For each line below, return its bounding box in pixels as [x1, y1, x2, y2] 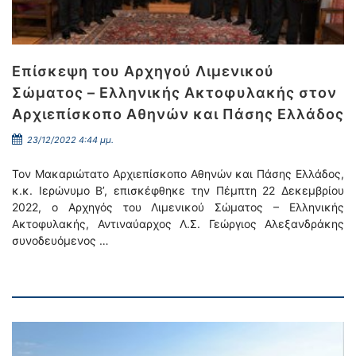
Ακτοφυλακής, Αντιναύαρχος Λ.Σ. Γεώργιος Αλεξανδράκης [12, 217, 344, 230]
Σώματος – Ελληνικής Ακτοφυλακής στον [12, 84, 337, 101]
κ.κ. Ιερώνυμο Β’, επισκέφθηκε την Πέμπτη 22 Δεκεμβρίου [12, 184, 344, 197]
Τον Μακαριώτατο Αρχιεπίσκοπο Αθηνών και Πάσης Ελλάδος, [12, 167, 344, 180]
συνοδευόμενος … [12, 234, 109, 247]
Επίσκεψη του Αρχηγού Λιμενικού [12, 63, 274, 79]
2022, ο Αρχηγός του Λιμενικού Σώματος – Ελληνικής [12, 200, 344, 214]
